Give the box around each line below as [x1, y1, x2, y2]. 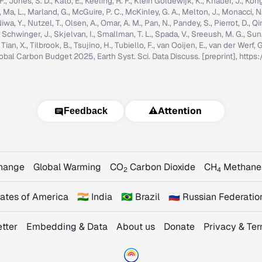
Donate [164, 220, 195, 233]
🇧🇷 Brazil [120, 191, 160, 203]
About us [116, 220, 155, 233]
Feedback [63, 106, 108, 116]
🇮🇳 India [77, 191, 112, 203]
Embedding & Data [26, 220, 108, 233]
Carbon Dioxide [127, 161, 195, 173]
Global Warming [33, 161, 101, 173]
